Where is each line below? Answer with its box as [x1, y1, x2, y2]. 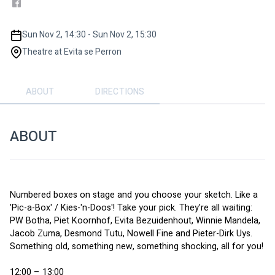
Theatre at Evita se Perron [22, 45, 122, 58]
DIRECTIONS [95, 85, 145, 99]
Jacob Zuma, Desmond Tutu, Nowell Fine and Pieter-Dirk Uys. [10, 227, 255, 240]
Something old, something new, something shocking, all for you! [10, 239, 263, 253]
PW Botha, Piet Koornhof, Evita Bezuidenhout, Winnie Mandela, [10, 214, 263, 227]
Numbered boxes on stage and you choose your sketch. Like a [10, 188, 260, 201]
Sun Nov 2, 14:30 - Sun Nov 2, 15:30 [22, 28, 157, 41]
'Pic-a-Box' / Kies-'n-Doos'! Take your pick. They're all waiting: [10, 201, 255, 214]
